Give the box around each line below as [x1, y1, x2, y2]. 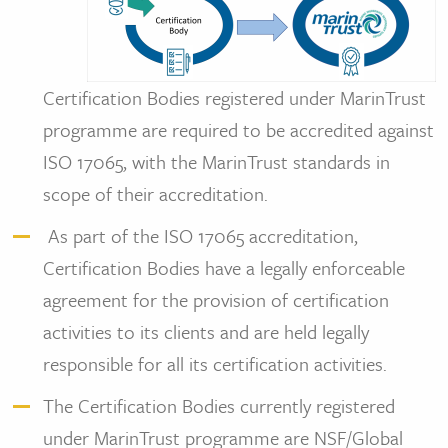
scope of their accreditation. [42, 180, 268, 207]
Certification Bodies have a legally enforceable [42, 254, 405, 281]
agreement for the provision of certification [42, 286, 389, 313]
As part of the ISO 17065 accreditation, [42, 222, 358, 249]
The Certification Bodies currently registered [42, 392, 395, 419]
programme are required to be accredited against [42, 116, 434, 143]
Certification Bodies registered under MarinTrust [42, 84, 426, 111]
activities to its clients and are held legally [42, 318, 369, 345]
